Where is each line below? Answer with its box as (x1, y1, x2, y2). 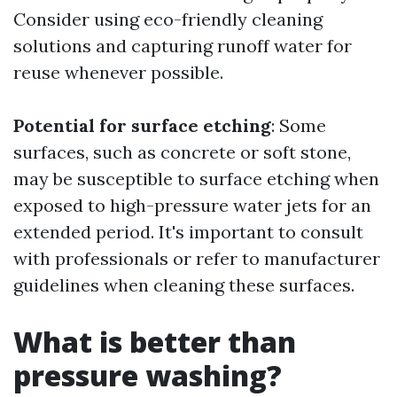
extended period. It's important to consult (13, 221, 363, 243)
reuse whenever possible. (13, 61, 223, 83)
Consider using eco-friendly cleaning (13, 8, 323, 30)
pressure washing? (13, 356, 282, 394)
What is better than (13, 323, 296, 361)
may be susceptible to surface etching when (13, 167, 379, 190)
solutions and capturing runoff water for (13, 35, 352, 57)
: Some (271, 114, 326, 136)
